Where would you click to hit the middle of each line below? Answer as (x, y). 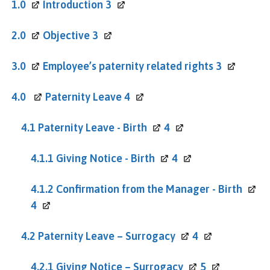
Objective (67, 35)
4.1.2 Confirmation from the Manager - (124, 189)
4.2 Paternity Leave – (73, 236)
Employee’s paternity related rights (129, 66)
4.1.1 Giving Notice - (81, 158)
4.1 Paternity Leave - (72, 127)
